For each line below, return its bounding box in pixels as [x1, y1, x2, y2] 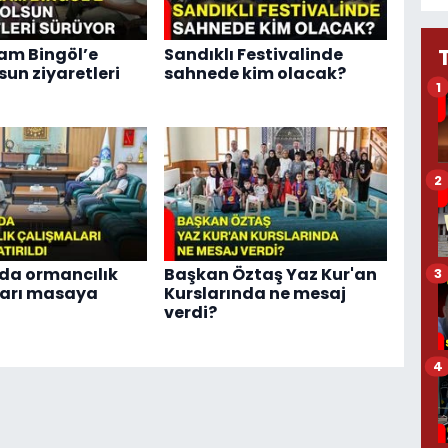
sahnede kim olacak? [163, 61, 346, 85]
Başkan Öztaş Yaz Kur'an [163, 263, 377, 287]
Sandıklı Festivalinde [163, 42, 343, 66]
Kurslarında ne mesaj [163, 282, 346, 306]
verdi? [163, 301, 217, 325]
